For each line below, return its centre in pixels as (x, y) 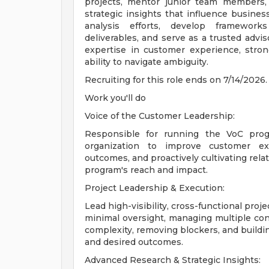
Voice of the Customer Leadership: (160, 116)
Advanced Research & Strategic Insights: (173, 260)
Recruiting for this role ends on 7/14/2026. (176, 80)
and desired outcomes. (134, 242)
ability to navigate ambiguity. (147, 62)
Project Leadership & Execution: (155, 188)
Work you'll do (115, 98)
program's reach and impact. (146, 170)
